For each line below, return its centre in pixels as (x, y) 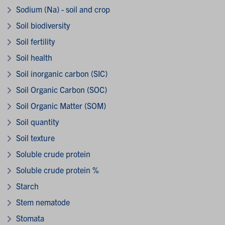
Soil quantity (37, 121)
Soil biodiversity (43, 25)
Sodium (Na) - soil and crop (63, 9)
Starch (27, 186)
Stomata (30, 218)
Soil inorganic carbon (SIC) (62, 73)
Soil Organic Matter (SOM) (61, 105)
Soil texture (35, 137)
